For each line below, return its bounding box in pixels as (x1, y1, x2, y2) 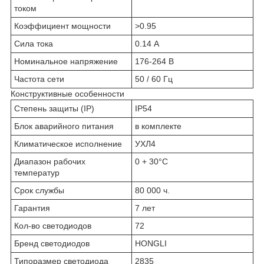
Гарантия (14, 203, 50, 213)
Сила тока (14, 38, 53, 48)
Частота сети (14, 74, 64, 84)
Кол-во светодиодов (14, 220, 91, 230)
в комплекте (135, 121, 181, 131)
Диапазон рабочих (14, 156, 85, 166)
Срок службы (14, 185, 64, 195)
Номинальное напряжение (14, 56, 118, 66)
